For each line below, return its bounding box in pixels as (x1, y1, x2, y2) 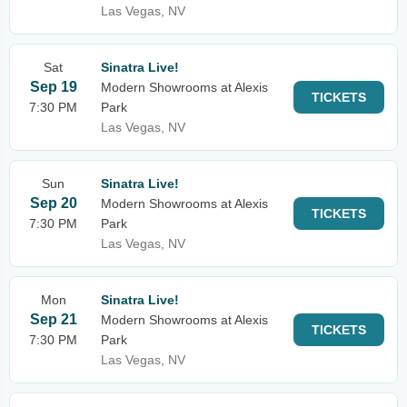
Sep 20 (29, 195, 77, 211)
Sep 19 (29, 79, 77, 94)
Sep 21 (29, 312, 77, 327)
